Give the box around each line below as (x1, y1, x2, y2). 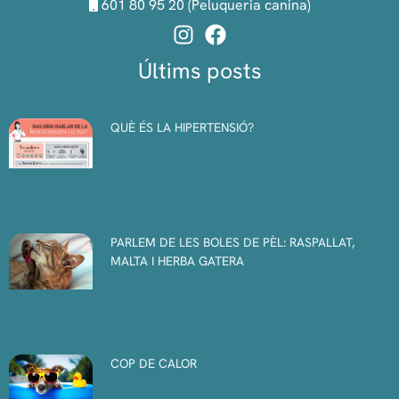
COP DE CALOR (110, 354, 198, 371)
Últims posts (137, 56, 262, 85)
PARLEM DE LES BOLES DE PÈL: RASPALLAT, (110, 234, 355, 251)
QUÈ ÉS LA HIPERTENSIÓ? (110, 118, 255, 135)
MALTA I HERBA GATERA (110, 253, 245, 270)
